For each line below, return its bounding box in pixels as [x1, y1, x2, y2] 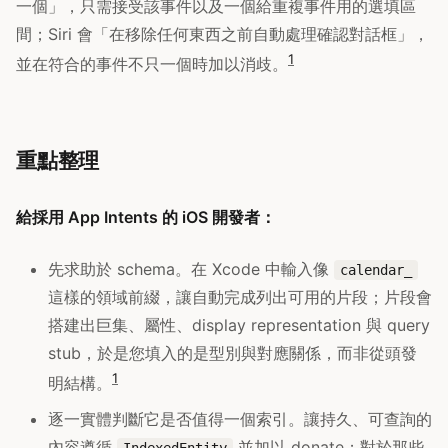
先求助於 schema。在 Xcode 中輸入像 [48, 259, 334, 280]
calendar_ [340, 262, 412, 279]
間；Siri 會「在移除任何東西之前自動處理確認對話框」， [16, 23, 429, 44]
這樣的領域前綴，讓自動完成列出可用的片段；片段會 [48, 287, 432, 308]
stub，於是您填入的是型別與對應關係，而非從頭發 [48, 343, 417, 364]
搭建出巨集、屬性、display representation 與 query [48, 315, 430, 336]
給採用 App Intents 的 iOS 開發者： [16, 207, 276, 228]
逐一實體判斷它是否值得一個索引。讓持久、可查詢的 [48, 409, 432, 430]
